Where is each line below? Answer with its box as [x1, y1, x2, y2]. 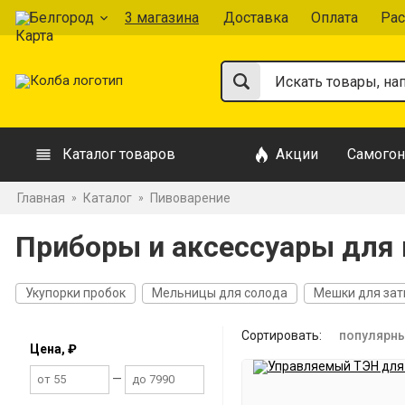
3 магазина [125, 8, 199, 26]
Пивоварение [150, 191, 231, 205]
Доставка [223, 8, 288, 26]
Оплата [311, 8, 358, 26]
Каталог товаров [62, 146, 175, 163]
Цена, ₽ [30, 342, 77, 356]
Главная [17, 191, 65, 205]
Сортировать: [241, 328, 322, 343]
